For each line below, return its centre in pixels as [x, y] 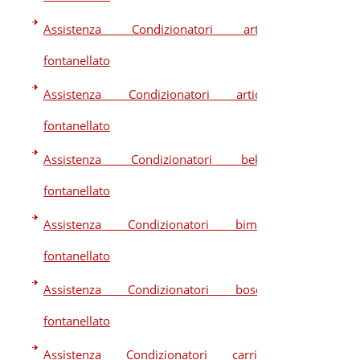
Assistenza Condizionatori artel [156, 29]
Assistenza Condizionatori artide [156, 94]
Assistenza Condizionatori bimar [156, 224]
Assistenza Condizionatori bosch [156, 289]
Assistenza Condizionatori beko [156, 159]
